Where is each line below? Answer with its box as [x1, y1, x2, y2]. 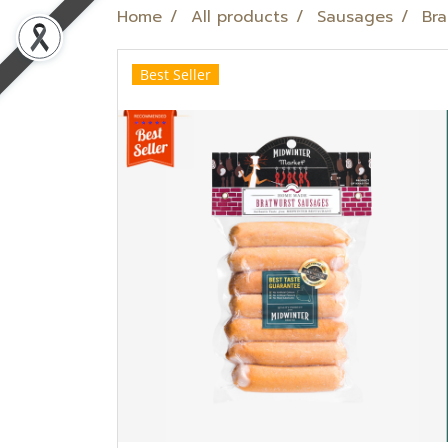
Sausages [317, 5, 393, 29]
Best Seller [140, 65, 211, 84]
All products [191, 5, 288, 29]
